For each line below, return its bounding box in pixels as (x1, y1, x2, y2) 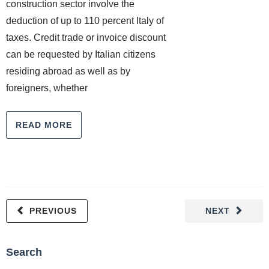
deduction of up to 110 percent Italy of (6, 16, 164, 26)
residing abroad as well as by (6, 66, 130, 76)
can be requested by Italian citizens (6, 49, 156, 59)
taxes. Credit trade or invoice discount (6, 32, 166, 43)
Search (6, 246, 42, 258)
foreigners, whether (6, 83, 88, 93)
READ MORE (16, 120, 72, 130)
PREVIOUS (29, 206, 77, 216)
